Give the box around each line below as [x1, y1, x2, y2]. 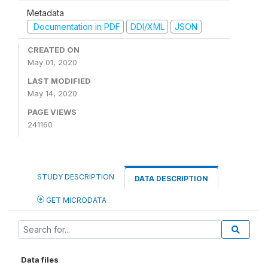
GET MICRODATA [44, 196, 106, 205]
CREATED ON [28, 45, 80, 54]
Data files [21, 255, 59, 264]
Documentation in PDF [31, 21, 120, 32]
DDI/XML [130, 21, 165, 32]
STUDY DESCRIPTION [37, 172, 114, 181]
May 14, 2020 [28, 89, 77, 98]
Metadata [27, 7, 64, 18]
